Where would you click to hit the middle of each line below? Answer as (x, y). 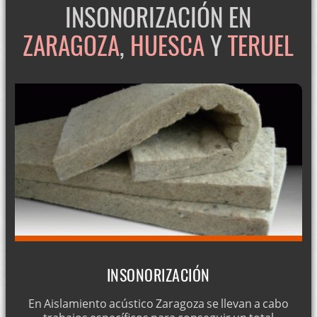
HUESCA (168, 44)
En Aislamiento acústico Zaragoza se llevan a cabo (158, 304)
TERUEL (261, 44)
